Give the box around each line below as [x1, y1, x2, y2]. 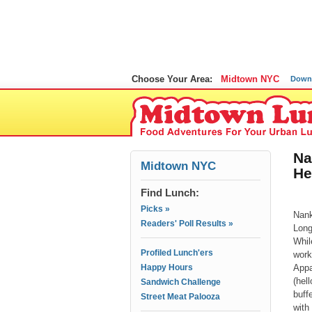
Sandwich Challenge [141, 277, 221, 287]
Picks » [141, 204, 170, 214]
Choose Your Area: [132, 74, 212, 84]
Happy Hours [141, 263, 193, 272]
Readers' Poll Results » [141, 219, 233, 228]
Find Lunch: [141, 187, 199, 198]
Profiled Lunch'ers [141, 248, 213, 258]
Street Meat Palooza [141, 292, 220, 302]
